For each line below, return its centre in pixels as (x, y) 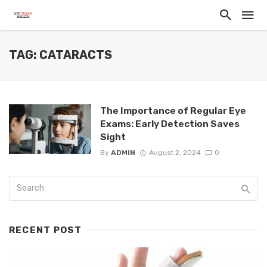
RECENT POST (46, 230)
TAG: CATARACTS (60, 55)
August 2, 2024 (175, 153)
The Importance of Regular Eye (173, 111)
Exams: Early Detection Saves (170, 124)
